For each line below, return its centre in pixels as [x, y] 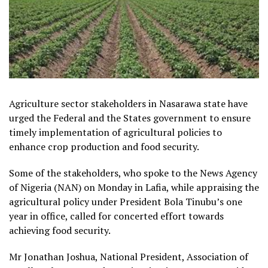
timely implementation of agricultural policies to [115, 132]
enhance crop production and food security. [104, 146]
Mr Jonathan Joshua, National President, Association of [129, 256]
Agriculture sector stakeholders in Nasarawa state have [128, 103]
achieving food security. [60, 230]
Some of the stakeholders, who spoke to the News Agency [133, 173]
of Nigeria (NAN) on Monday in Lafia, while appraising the [134, 187]
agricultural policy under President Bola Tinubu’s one [126, 201]
